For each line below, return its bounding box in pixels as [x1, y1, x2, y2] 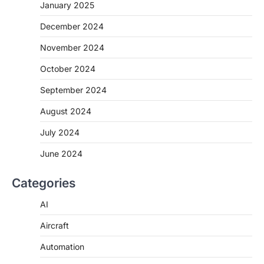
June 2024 [40, 148, 82, 159]
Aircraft [40, 220, 69, 230]
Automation [40, 241, 84, 252]
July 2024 [40, 127, 80, 137]
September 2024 [40, 84, 107, 95]
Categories [12, 175, 75, 190]
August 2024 [40, 105, 91, 116]
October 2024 [40, 63, 95, 74]
